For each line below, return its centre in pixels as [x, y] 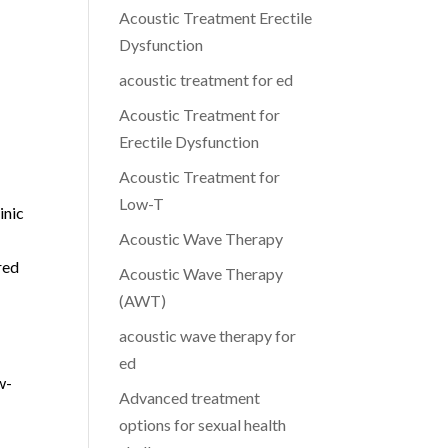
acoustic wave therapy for [208, 335]
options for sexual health [203, 424]
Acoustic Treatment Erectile [216, 17]
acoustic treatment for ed [206, 79]
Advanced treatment [190, 397]
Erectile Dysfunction [189, 141]
